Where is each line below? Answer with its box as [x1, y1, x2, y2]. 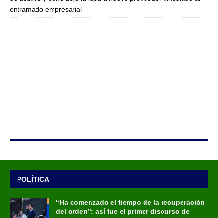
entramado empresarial [10, 5, 82, 14]
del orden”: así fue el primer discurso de [56, 207, 190, 215]
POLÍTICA [17, 175, 49, 183]
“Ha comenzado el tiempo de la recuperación [56, 198, 205, 206]
